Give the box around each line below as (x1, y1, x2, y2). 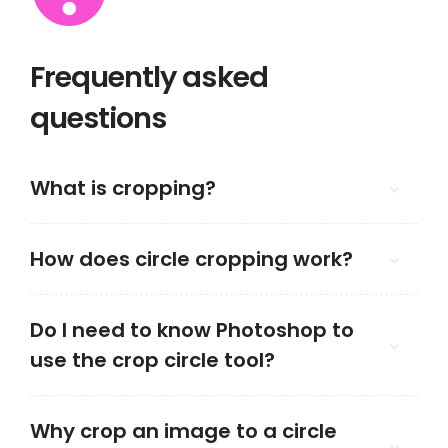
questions (30, 98, 167, 138)
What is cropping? (30, 174, 216, 202)
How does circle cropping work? (30, 245, 353, 273)
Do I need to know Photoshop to (30, 316, 354, 344)
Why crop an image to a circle (30, 417, 337, 445)
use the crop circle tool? (30, 346, 275, 374)
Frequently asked (30, 57, 268, 97)
